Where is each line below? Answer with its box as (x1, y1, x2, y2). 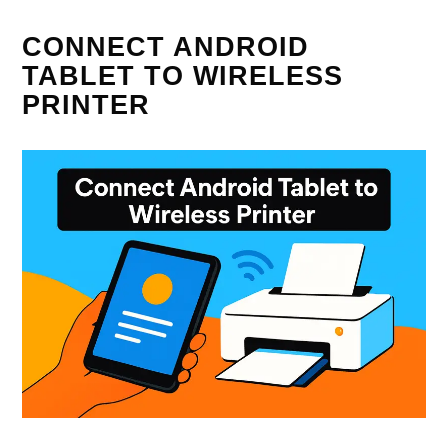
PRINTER (22, 89, 151, 120)
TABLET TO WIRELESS (22, 60, 344, 91)
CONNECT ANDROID (22, 31, 310, 62)
